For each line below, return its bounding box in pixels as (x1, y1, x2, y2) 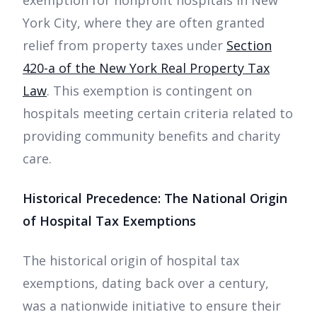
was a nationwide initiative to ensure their (23, 296, 281, 314)
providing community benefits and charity (23, 127, 280, 144)
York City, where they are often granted (23, 13, 265, 31)
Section (226, 36, 272, 54)
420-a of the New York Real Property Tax (23, 59, 270, 76)
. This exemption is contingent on (47, 81, 252, 99)
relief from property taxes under (23, 36, 226, 54)
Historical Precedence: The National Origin (23, 189, 287, 207)
